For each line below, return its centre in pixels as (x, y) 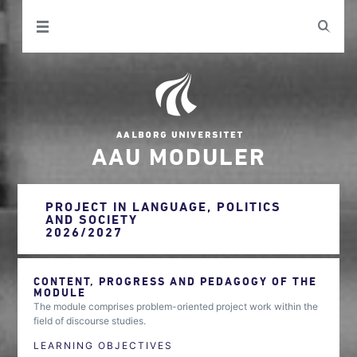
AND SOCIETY (92, 219)
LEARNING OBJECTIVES (104, 345)
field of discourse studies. (90, 321)
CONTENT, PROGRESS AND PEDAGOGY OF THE (176, 281)
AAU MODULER (178, 156)
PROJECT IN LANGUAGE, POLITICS (164, 206)
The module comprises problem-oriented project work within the (176, 306)
